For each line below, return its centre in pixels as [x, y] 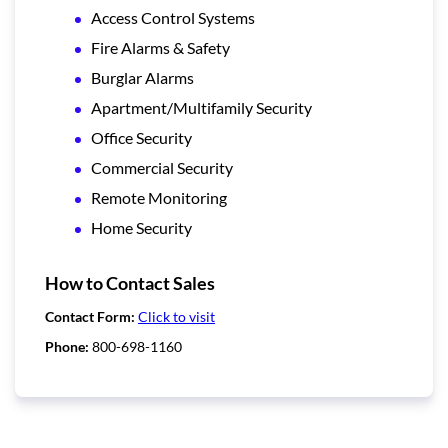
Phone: [68, 346]
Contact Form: [91, 316]
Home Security [141, 227]
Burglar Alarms [142, 77]
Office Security [141, 137]
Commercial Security [162, 167]
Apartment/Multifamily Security [201, 107]
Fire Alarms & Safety [160, 47]
